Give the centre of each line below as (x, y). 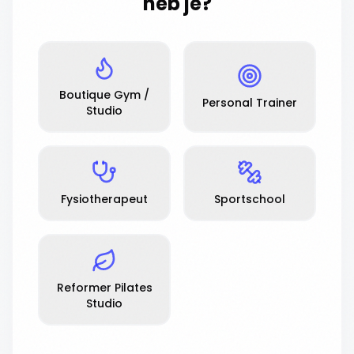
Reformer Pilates (104, 288)
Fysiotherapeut (104, 199)
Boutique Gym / (104, 95)
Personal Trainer (250, 103)
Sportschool (250, 199)
